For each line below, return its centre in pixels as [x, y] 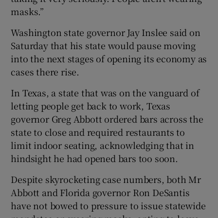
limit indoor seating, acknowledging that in [102, 145]
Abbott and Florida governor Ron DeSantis [100, 192]
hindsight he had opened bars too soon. [94, 158]
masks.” [27, 11]
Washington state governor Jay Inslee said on [106, 32]
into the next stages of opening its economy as [109, 58]
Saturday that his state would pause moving [103, 45]
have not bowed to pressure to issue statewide [108, 205]
